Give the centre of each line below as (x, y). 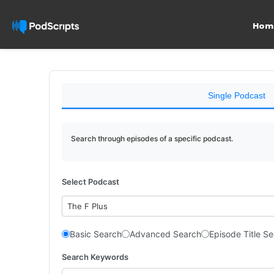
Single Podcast (236, 95)
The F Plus (88, 206)
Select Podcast (91, 182)
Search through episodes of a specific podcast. (152, 139)
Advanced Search (165, 234)
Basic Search (96, 234)
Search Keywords (95, 257)
